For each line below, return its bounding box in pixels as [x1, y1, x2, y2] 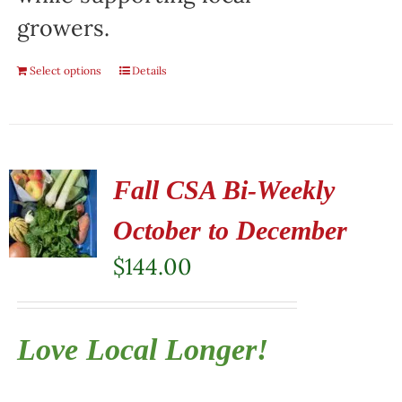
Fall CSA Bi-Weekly [112, 174, 335, 205]
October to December [112, 214, 347, 245]
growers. [16, 13, 109, 42]
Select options [29, 63, 101, 77]
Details [131, 63, 167, 77]
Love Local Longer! [16, 332, 268, 366]
